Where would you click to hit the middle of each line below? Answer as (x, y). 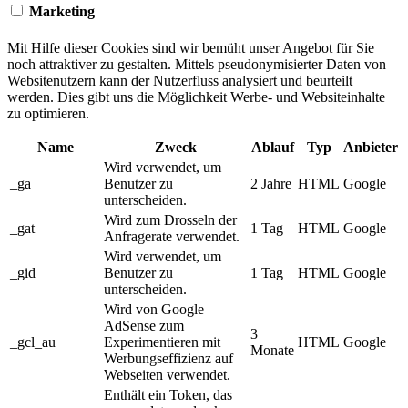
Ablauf (272, 147)
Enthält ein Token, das (168, 394)
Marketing (60, 12)
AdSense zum (144, 325)
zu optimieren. (48, 113)
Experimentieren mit (162, 342)
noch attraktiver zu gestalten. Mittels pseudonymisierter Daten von (197, 64)
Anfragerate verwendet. (172, 236)
